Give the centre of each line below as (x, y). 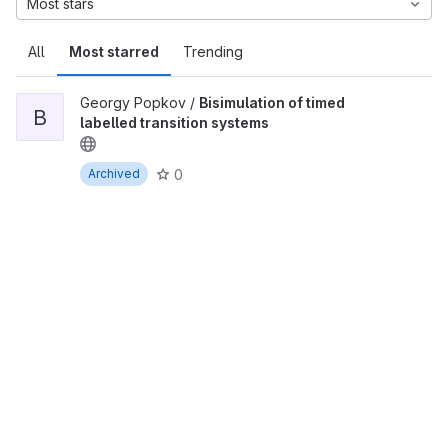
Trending (213, 51)
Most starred (114, 51)
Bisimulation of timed (272, 102)
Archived (114, 173)
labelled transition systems (174, 122)
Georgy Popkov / (139, 102)
